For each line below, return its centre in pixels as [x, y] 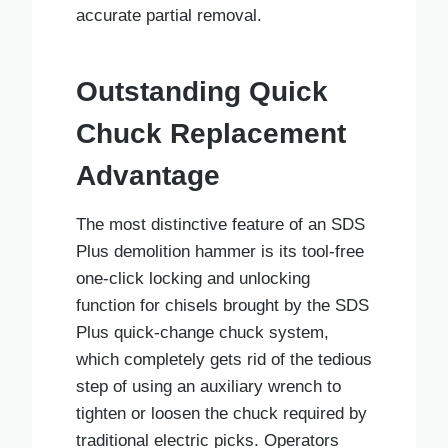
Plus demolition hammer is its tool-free [220, 251]
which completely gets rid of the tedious [224, 359]
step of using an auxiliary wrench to [208, 386]
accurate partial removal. [169, 15]
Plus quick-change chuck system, [202, 332]
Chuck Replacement [211, 133]
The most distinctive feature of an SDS [220, 224]
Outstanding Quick [202, 91]
